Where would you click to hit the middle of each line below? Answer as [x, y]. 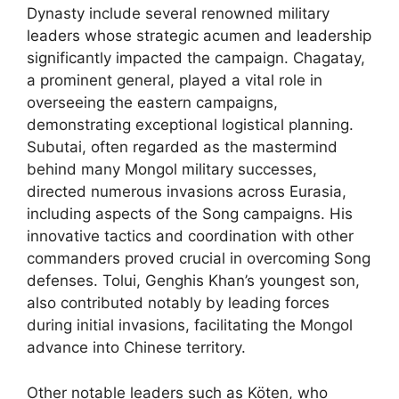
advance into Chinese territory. [136, 347]
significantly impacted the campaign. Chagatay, [196, 58]
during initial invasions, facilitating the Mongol [190, 325]
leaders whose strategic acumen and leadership [199, 36]
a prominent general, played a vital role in [175, 80]
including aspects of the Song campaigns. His [190, 214]
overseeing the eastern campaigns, [152, 102]
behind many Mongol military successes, [172, 169]
